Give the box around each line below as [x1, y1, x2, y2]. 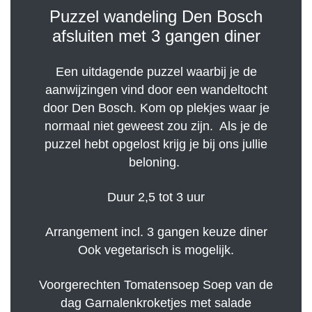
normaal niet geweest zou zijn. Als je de [45, 119, 267, 134]
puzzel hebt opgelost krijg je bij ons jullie [45, 137, 267, 152]
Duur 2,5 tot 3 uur [107, 190, 205, 205]
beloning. [129, 155, 183, 170]
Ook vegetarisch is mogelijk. [78, 243, 234, 258]
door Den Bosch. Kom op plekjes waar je [42, 101, 270, 116]
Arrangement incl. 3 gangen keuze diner [45, 225, 267, 240]
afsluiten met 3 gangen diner [52, 26, 260, 46]
